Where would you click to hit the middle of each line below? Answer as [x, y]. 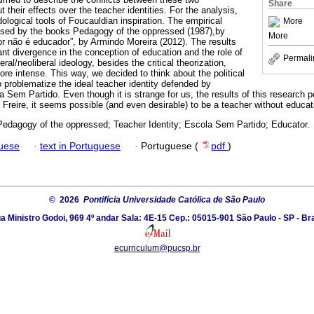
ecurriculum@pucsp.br [157, 248]
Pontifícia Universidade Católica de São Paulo [174, 199]
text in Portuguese [80, 146]
